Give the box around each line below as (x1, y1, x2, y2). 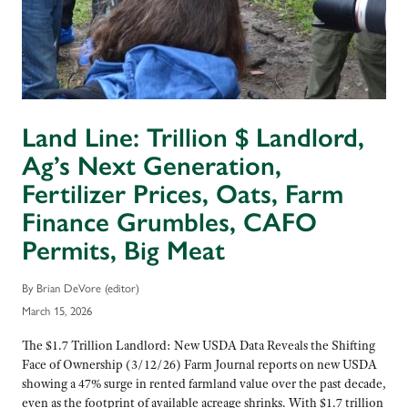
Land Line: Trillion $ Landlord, (22, 121, 364, 155)
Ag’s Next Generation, (22, 149, 281, 183)
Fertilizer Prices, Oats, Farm (22, 178, 343, 211)
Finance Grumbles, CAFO (22, 206, 317, 240)
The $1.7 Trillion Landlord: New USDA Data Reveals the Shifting (22, 337, 375, 354)
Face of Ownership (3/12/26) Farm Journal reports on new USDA (22, 356, 377, 373)
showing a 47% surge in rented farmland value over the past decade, (22, 375, 386, 393)
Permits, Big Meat (22, 234, 225, 268)
